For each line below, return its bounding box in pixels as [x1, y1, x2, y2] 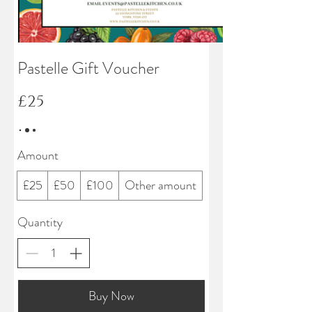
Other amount [125, 175, 196, 194]
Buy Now [88, 286, 134, 305]
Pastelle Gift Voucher [17, 56, 159, 80]
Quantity [17, 212, 63, 231]
